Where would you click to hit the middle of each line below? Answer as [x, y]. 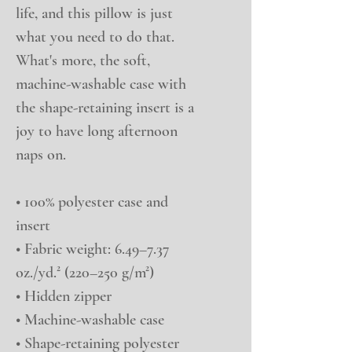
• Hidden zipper [64, 297]
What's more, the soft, [83, 61]
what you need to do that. [95, 37]
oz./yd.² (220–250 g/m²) [85, 273]
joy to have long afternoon [97, 132]
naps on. [41, 155]
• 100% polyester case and [92, 202]
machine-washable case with [101, 84]
